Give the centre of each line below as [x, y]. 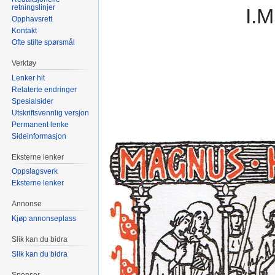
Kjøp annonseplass [44, 219]
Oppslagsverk [35, 172]
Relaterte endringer [45, 89]
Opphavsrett [32, 19]
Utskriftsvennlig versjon [51, 113]
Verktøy [24, 63]
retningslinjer [34, 7]
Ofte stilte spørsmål [44, 42]
